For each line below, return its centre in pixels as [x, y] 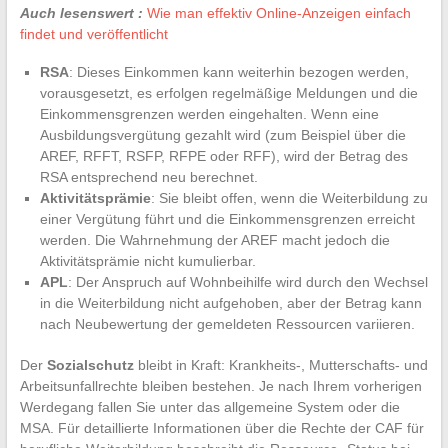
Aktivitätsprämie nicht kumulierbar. [147, 260]
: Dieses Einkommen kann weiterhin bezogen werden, [238, 71]
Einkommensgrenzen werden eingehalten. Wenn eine [209, 113]
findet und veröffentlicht [93, 33]
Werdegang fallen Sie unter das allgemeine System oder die [209, 406]
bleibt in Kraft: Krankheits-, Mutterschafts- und [280, 364]
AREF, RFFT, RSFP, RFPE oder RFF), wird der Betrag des [223, 155]
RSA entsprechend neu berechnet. [148, 176]
